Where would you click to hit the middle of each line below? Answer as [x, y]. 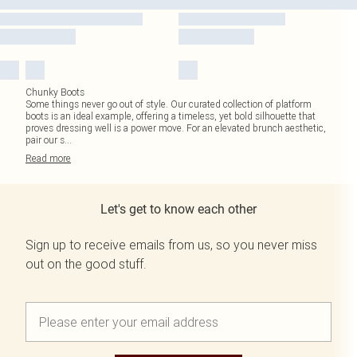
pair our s [45, 140]
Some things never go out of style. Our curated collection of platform [169, 104]
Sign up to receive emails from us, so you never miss [171, 245]
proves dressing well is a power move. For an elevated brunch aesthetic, [176, 128]
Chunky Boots [55, 92]
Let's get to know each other [178, 209]
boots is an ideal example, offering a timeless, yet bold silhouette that [171, 116]
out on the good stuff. [86, 264]
